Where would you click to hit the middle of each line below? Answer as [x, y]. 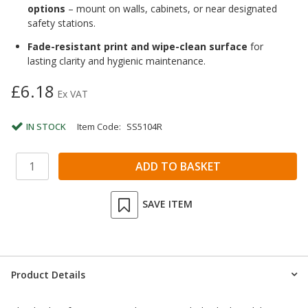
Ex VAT [73, 93]
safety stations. [62, 23]
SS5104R [144, 126]
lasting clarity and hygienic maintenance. [117, 60]
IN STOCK [46, 126]
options [46, 8]
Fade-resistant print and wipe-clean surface [137, 46]
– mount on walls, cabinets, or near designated [171, 8]
